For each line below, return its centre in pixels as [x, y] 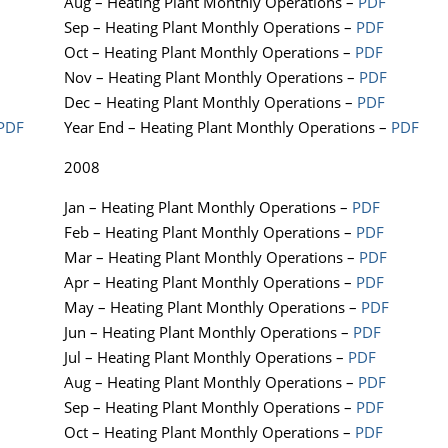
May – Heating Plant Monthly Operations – [212, 307]
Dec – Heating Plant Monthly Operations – [210, 102]
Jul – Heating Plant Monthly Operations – [206, 357]
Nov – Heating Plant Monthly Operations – [211, 77]
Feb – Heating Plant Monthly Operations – [210, 232]
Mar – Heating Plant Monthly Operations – [211, 257]
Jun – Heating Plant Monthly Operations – [208, 332]
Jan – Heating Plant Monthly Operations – [208, 207]
